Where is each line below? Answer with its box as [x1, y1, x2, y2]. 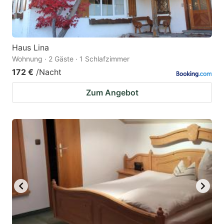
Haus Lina [12, 42, 49, 53]
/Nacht [36, 67, 61, 77]
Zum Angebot [85, 87, 138, 98]
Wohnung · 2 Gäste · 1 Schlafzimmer [12, 54, 129, 63]
